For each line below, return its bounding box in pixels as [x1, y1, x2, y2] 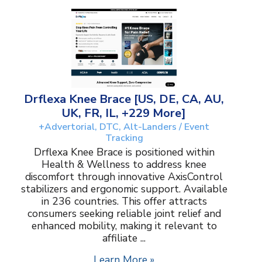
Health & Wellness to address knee [42, 157, 206, 172]
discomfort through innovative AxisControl [25, 170, 223, 184]
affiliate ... [102, 231, 146, 246]
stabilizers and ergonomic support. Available [20, 182, 227, 196]
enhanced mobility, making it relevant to [31, 219, 217, 233]
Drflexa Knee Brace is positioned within [33, 145, 215, 160]
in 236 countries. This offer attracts [41, 194, 207, 209]
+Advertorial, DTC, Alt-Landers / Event [39, 120, 209, 134]
